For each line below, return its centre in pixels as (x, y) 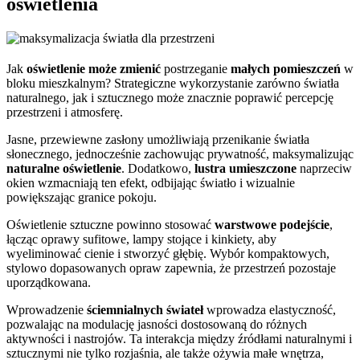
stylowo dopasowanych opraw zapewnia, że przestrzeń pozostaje (171, 268)
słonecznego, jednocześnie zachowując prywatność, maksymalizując (180, 153)
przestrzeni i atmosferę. (65, 112)
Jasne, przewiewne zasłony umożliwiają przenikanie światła (158, 139)
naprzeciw (324, 168)
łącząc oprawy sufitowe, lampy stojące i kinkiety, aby (141, 239)
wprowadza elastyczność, (270, 309)
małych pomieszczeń (286, 68)
